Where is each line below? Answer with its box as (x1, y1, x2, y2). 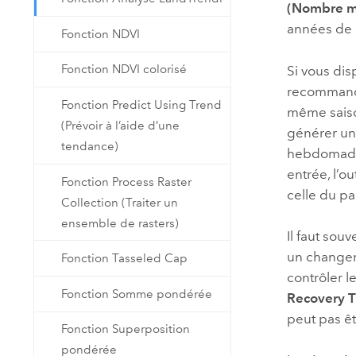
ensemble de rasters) (61, 215, 180, 230)
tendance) (61, 139, 119, 154)
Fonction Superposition (61, 322, 191, 337)
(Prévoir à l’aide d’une (61, 118, 180, 133)
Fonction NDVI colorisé (61, 62, 188, 77)
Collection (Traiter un (61, 195, 179, 210)
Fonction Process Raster (61, 174, 192, 189)
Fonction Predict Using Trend (61, 98, 222, 113)
